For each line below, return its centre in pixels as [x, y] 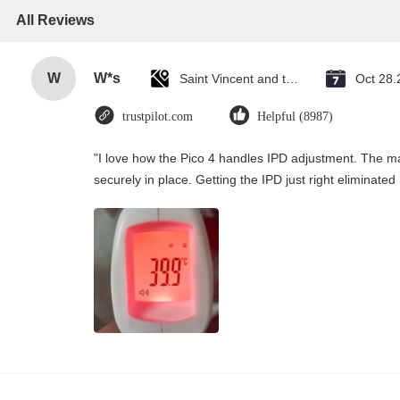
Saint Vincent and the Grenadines [292, 79]
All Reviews [55, 20]
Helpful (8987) [295, 117]
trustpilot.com [158, 117]
